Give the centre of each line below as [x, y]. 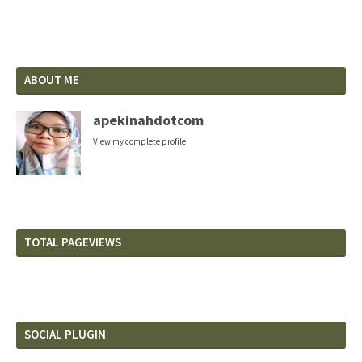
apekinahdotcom [148, 120]
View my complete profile [139, 141]
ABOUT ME [52, 80]
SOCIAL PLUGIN [65, 334]
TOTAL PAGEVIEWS [73, 242]
